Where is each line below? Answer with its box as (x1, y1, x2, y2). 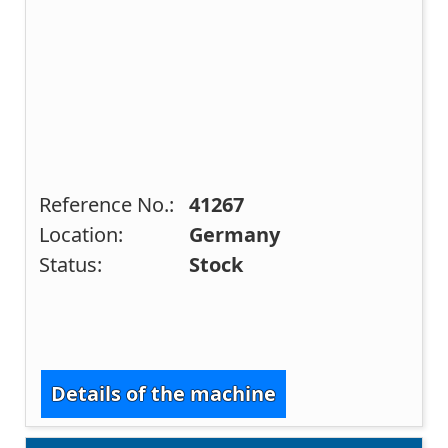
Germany (189, 221, 281, 249)
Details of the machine (51, 379, 277, 407)
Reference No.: (39, 191, 175, 219)
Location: (39, 221, 124, 249)
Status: (39, 251, 103, 279)
